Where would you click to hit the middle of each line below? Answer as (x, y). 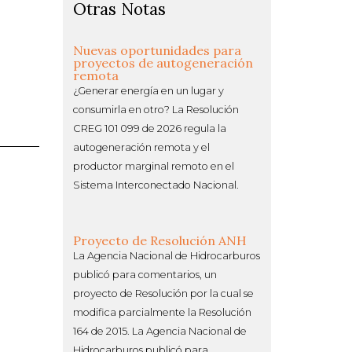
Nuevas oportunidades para (157, 50)
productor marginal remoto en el (154, 166)
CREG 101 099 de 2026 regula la (150, 128)
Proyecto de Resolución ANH (160, 240)
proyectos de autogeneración (163, 62)
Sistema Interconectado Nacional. (156, 185)
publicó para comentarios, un (145, 274)
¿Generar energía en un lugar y (148, 90)
